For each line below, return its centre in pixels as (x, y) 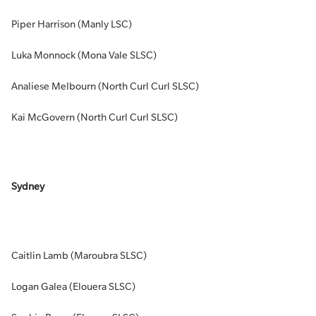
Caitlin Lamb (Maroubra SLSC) (79, 255)
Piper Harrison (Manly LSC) (72, 24)
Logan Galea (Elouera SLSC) (73, 286)
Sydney (28, 186)
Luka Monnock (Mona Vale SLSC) (84, 55)
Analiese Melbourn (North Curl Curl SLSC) (105, 86)
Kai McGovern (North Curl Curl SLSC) (95, 117)
